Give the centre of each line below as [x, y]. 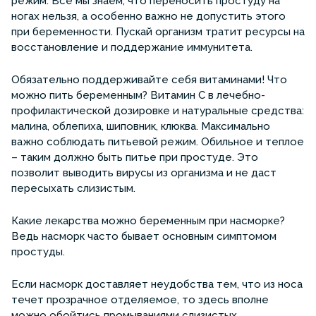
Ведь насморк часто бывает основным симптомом [144, 236]
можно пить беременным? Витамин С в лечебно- [138, 95]
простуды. [39, 251]
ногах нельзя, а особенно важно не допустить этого [148, 16]
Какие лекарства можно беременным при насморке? [148, 220]
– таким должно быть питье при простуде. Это [135, 157]
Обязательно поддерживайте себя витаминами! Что [149, 79]
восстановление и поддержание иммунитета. [132, 47]
